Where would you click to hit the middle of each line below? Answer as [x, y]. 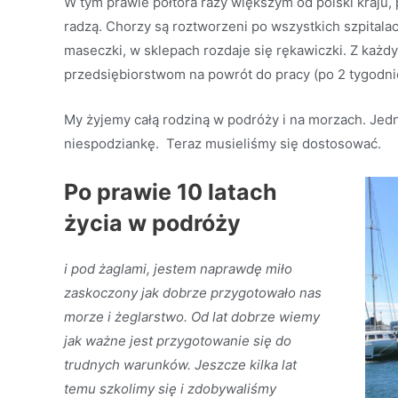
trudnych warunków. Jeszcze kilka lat [180, 365]
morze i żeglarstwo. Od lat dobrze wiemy [192, 317]
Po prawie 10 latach [171, 192]
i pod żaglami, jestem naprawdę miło [178, 269]
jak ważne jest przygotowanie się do [178, 341]
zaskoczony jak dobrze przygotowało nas [193, 293]
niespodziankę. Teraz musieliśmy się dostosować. [223, 143]
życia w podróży [152, 223]
